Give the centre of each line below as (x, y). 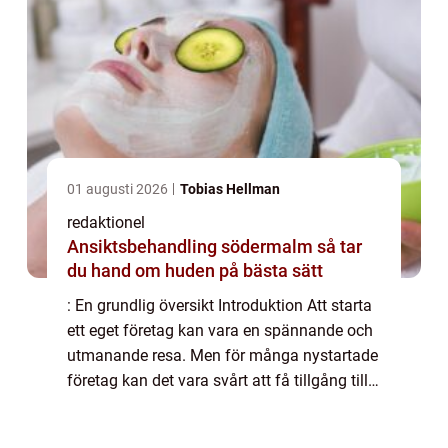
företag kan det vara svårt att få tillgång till (217, 381)
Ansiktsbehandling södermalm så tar (192, 247)
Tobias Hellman (230, 189)
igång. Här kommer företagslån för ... (197, 431)
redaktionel (106, 223)
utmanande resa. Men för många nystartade (222, 356)
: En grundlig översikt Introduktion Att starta (219, 306)
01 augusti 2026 (119, 189)
